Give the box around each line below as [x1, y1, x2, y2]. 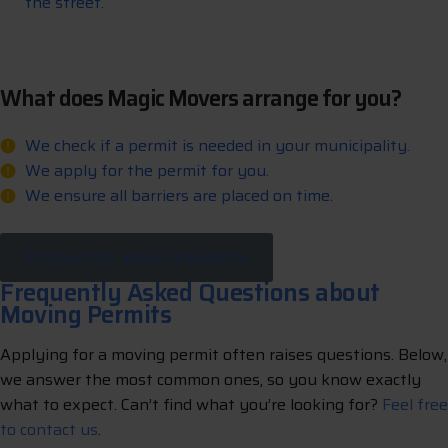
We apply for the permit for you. [25, 158, 269, 183]
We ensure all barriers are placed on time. [25, 183, 333, 208]
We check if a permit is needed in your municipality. [25, 133, 410, 158]
